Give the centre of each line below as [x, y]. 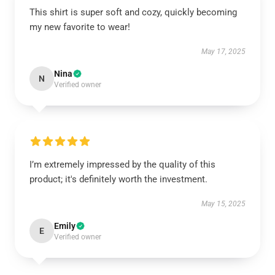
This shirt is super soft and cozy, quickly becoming [133, 12]
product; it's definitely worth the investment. [118, 179]
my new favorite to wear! [80, 27]
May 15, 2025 [223, 204]
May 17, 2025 [223, 52]
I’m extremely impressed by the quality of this [122, 165]
